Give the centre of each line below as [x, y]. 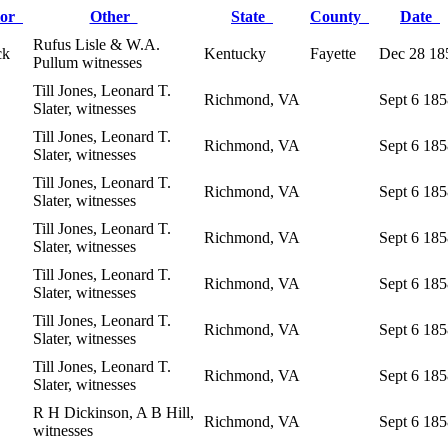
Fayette [333, 53]
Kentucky [235, 53]
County [339, 16]
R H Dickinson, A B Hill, [113, 412]
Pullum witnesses [87, 62]
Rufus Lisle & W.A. [96, 44]
